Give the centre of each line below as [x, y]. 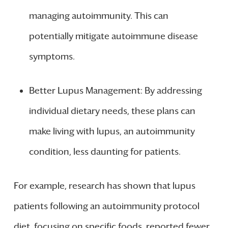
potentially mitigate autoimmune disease [113, 36]
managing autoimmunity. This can [98, 16]
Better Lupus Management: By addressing [115, 91]
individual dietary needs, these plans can [112, 111]
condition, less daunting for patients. [105, 152]
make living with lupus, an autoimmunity [112, 132]
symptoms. [52, 57]
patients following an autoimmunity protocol [106, 206]
